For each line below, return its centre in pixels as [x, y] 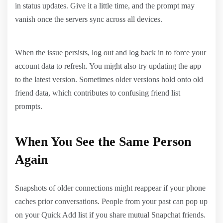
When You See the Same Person [103, 141]
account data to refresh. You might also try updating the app [108, 66]
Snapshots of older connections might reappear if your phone [110, 188]
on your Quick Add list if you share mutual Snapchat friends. [110, 215]
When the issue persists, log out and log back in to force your [111, 52]
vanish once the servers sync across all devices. [89, 19]
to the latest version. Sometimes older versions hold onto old [109, 79]
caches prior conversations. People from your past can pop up [111, 201]
